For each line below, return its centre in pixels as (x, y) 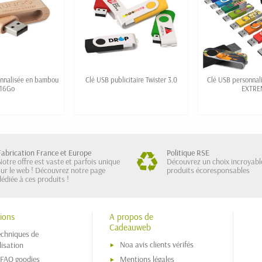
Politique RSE (188, 153)
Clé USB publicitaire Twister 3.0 (131, 80)
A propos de (131, 217)
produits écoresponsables (208, 170)
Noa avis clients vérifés (156, 245)
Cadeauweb (130, 227)
